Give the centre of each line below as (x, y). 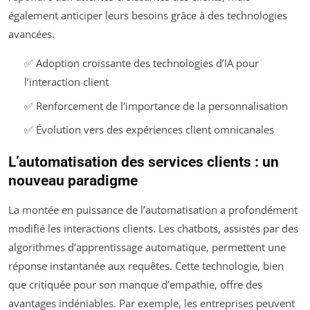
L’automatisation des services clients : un (144, 162)
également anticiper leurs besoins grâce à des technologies (148, 16)
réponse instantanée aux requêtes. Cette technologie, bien (146, 266)
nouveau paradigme (73, 181)
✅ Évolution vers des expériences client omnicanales (149, 130)
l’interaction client (66, 82)
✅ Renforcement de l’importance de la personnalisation (156, 106)
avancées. (31, 34)
